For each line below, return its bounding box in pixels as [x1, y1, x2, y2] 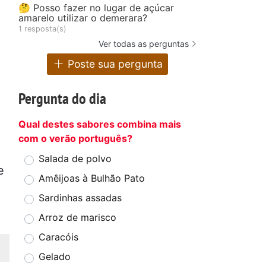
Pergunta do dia [18, 88, 106, 109]
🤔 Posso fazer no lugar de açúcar [18, 1, 174, 14]
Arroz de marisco [39, 211, 116, 224]
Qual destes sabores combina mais [18, 118, 181, 131]
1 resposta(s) [18, 24, 66, 33]
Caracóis [39, 231, 78, 243]
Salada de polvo [39, 153, 112, 165]
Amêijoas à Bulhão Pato [39, 172, 145, 185]
